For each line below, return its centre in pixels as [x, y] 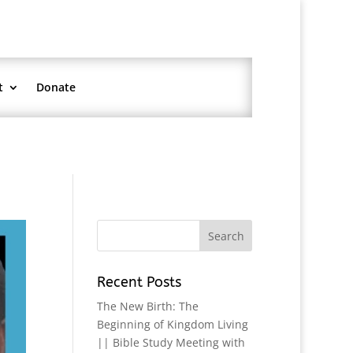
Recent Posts [139, 282]
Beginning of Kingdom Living [173, 325]
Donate [56, 87]
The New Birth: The [148, 307]
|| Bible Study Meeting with [171, 343]
